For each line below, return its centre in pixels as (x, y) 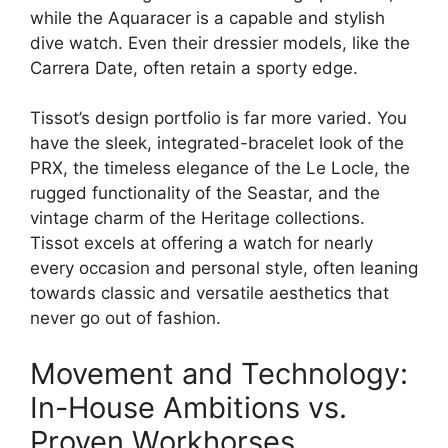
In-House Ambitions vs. (188, 407)
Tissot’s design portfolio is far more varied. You (218, 118)
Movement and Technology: (219, 373)
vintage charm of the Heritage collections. (197, 218)
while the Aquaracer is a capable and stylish (207, 17)
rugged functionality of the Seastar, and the (205, 193)
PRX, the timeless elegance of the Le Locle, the (220, 168)
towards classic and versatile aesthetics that (209, 293)
